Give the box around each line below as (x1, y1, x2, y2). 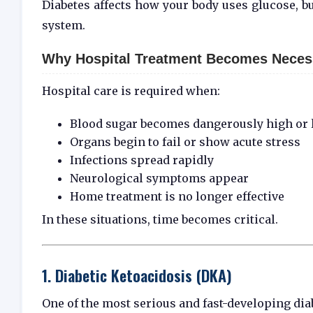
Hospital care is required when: (42, 83, 220, 98)
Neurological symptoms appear (70, 170, 249, 185)
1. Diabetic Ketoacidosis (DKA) (42, 263, 232, 286)
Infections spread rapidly (70, 152, 214, 167)
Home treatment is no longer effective (70, 189, 284, 203)
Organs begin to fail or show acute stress (70, 134, 300, 149)
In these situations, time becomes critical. (42, 212, 278, 226)
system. (42, 18, 85, 33)
